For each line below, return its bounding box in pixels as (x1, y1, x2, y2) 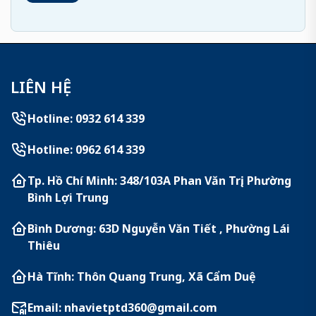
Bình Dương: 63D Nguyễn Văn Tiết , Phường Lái (28, 221, 290, 236)
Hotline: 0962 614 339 (28, 142, 145, 157)
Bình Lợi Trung (28, 190, 109, 205)
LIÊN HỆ (11, 76, 71, 97)
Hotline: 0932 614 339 (28, 111, 145, 126)
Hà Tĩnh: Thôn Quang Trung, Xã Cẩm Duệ (28, 269, 256, 284)
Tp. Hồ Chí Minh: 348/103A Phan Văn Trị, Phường (28, 173, 291, 188)
